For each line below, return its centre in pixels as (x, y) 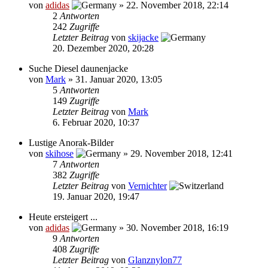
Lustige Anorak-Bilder (71, 143)
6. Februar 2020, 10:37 (96, 122)
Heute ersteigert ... (63, 217)
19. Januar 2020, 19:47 (96, 197)
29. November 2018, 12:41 (182, 153)
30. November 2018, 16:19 (177, 228)
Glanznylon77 (155, 260)
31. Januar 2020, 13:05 (119, 79)
